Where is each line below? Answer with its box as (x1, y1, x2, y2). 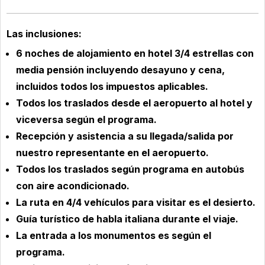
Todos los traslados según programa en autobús (16, 163, 244, 175)
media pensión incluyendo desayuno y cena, (16, 63, 225, 76)
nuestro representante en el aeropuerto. (16, 146, 209, 159)
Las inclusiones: (7, 27, 82, 40)
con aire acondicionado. (16, 179, 130, 192)
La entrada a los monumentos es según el (16, 229, 211, 241)
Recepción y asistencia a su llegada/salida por (16, 130, 234, 142)
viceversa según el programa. (16, 113, 157, 125)
